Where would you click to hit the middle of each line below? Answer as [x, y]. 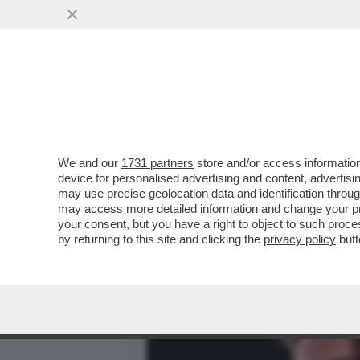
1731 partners [157, 163]
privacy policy [300, 239]
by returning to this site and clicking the [161, 239]
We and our [90, 163]
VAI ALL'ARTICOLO [227, 129]
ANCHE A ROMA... [215, 98]
